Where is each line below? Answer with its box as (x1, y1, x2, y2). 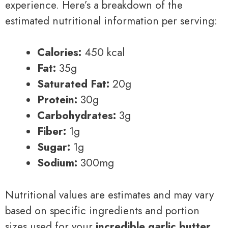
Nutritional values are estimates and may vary (5, 187, 214, 203)
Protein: (37, 92, 77, 107)
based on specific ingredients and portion (5, 203, 199, 218)
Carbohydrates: (37, 108, 116, 123)
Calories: (37, 45, 81, 60)
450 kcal (81, 45, 125, 60)
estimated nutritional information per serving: (5, 13, 217, 28)
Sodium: (37, 155, 77, 170)
